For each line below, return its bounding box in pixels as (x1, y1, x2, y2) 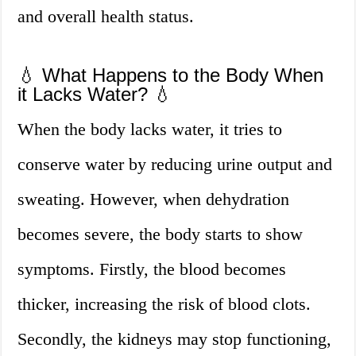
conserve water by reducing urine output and (17, 154, 333, 175)
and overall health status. (17, 6, 195, 27)
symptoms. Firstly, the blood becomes (17, 259, 287, 280)
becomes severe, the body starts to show (17, 224, 304, 245)
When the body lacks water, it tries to (17, 119, 283, 140)
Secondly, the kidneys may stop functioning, (17, 329, 332, 350)
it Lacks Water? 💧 (17, 83, 173, 106)
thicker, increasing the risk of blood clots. (17, 294, 311, 315)
